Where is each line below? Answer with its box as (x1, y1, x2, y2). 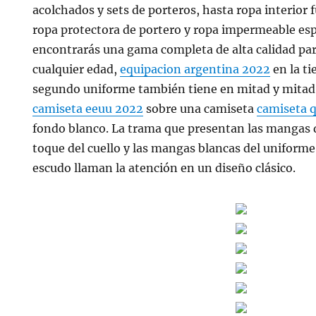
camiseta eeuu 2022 (32, 102, 144, 116)
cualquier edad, (32, 62, 121, 76)
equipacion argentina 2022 (120, 62, 271, 76)
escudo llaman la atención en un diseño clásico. (32, 161, 296, 175)
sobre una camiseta (143, 102, 257, 116)
